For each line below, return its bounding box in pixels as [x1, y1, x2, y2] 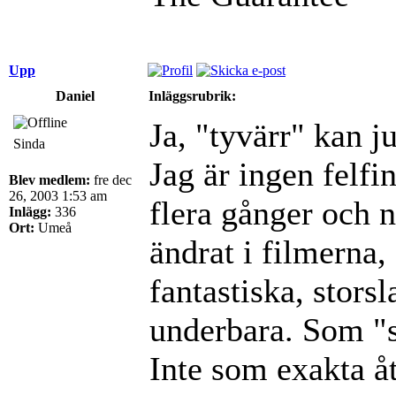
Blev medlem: [9, 171, 90, 187]
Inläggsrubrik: [148, 88, 236, 103]
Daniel [56, 88, 95, 103]
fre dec [90, 171, 132, 187]
